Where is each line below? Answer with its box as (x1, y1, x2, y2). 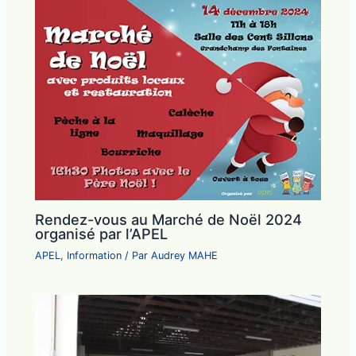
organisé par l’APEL (35, 224, 168, 242)
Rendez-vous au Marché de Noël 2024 (35, 210, 303, 228)
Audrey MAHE (151, 249, 219, 261)
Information (67, 249, 122, 261)
